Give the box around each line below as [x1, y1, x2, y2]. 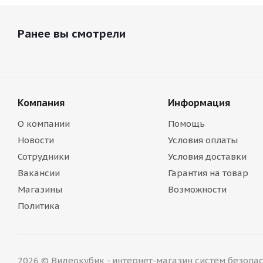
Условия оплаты [167, 134, 238, 146]
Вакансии [18, 167, 60, 178]
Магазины [18, 184, 62, 195]
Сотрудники [18, 151, 69, 162]
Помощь [167, 118, 205, 129]
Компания [18, 97, 65, 109]
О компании [18, 118, 70, 129]
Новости [18, 134, 54, 146]
